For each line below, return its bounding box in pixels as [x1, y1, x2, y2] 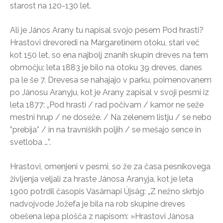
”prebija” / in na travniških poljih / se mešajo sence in [10, 124, 201, 134]
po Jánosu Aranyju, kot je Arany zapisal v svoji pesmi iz [10, 87, 209, 97]
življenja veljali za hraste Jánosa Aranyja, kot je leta [10, 174, 193, 184]
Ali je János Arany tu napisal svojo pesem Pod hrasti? [10, 25, 204, 35]
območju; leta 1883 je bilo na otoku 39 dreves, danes [10, 62, 202, 72]
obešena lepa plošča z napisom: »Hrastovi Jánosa [10, 211, 194, 221]
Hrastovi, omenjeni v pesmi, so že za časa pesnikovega [10, 161, 211, 171]
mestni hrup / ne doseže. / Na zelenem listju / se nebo [10, 112, 212, 122]
